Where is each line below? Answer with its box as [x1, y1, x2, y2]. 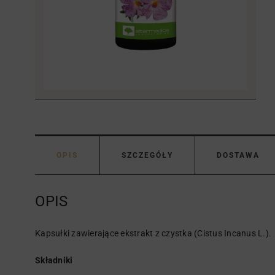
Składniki [35, 255, 73, 265]
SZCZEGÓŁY [122, 151, 173, 160]
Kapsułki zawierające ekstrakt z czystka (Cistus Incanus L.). [35, 228, 271, 238]
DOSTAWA [217, 151, 260, 160]
